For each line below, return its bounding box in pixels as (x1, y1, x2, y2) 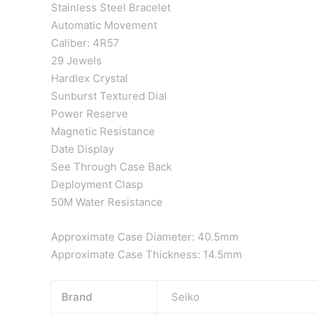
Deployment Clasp (51, 178, 143, 191)
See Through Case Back (51, 160, 172, 173)
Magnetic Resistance (51, 125, 155, 138)
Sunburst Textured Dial (51, 89, 167, 103)
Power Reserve (51, 107, 128, 120)
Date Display (51, 142, 114, 156)
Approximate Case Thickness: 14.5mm (51, 248, 242, 261)
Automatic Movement (51, 18, 157, 32)
